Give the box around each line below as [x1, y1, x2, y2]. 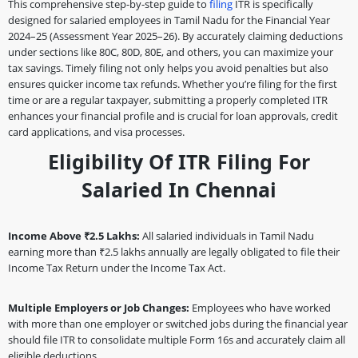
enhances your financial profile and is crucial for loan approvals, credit [8, 109, 338, 123]
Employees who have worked [189, 300, 331, 315]
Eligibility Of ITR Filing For [48, 148, 310, 175]
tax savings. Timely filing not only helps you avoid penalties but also [8, 61, 328, 75]
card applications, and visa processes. [8, 125, 185, 139]
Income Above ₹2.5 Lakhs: [8, 229, 140, 243]
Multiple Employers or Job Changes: [8, 300, 189, 315]
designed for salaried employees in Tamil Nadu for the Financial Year [8, 13, 330, 27]
